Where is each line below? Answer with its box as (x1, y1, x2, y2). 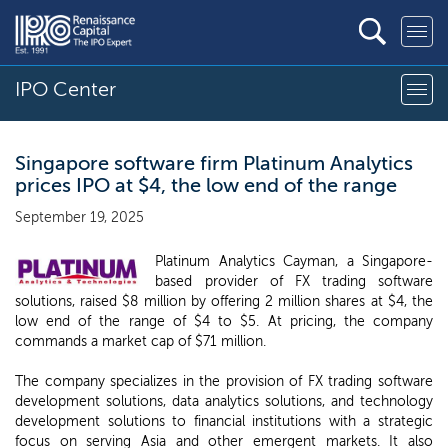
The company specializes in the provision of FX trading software (15, 373, 433, 390)
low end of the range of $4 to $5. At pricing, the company (15, 313, 433, 330)
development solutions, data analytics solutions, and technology (15, 393, 433, 410)
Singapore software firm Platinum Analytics (15, 151, 413, 175)
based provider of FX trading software (155, 273, 433, 290)
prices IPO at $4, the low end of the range (15, 173, 397, 197)
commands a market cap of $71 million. (15, 333, 266, 350)
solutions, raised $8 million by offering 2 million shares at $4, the (15, 293, 433, 310)
